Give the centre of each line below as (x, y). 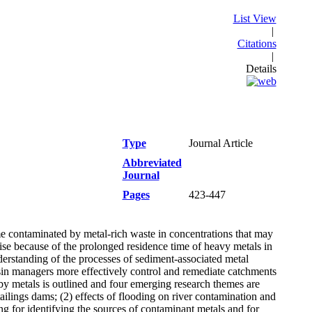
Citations (257, 44)
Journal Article (220, 143)
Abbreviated (152, 163)
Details (261, 69)
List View (255, 18)
